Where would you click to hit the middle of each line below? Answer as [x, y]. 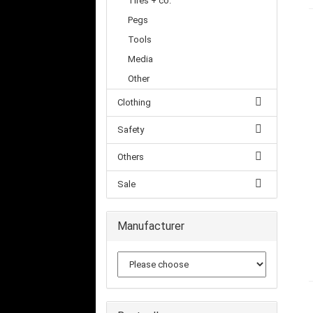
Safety [131, 130]
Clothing [134, 102]
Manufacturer [151, 226]
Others [131, 157]
